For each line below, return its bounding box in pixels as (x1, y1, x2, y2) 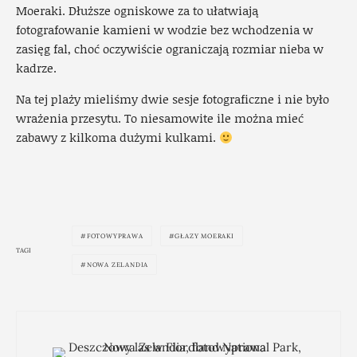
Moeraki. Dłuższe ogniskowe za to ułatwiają (16, 2, 258, 20)
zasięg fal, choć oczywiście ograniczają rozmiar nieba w (16, 40, 324, 58)
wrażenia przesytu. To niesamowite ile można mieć (16, 109, 304, 127)
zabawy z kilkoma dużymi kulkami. (16, 128, 219, 147)
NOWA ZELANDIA (86, 261, 149, 269)
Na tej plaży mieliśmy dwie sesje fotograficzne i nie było (16, 90, 329, 108)
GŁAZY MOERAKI (175, 232, 234, 241)
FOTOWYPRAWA (86, 232, 143, 241)
